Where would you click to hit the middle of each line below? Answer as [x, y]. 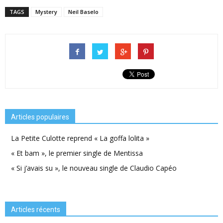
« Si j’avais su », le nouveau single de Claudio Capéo [94, 168]
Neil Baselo [83, 11]
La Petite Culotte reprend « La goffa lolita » [80, 138]
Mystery [46, 11]
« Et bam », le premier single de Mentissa [77, 153]
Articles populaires [40, 117]
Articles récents [36, 209]
